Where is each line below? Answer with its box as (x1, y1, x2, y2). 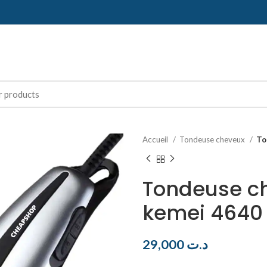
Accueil (142, 135, 170, 144)
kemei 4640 (142, 198, 263, 227)
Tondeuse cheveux (179, 135, 247, 144)
